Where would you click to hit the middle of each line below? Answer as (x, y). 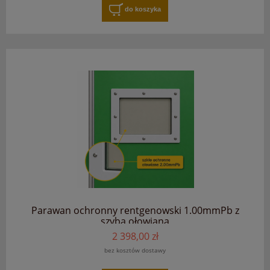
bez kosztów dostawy (135, 250)
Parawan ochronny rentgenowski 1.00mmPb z (135, 211)
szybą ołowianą (135, 221)
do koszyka (143, 9)
